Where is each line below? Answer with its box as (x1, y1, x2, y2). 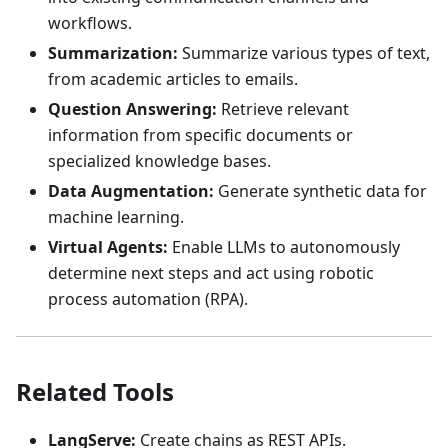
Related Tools (16, 374, 174, 408)
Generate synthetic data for (214, 179, 427, 202)
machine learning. (48, 205, 184, 228)
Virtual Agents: (48, 235, 168, 258)
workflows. (48, 11, 132, 34)
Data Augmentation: (48, 179, 214, 202)
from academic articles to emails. (48, 67, 298, 90)
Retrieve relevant (217, 97, 349, 120)
